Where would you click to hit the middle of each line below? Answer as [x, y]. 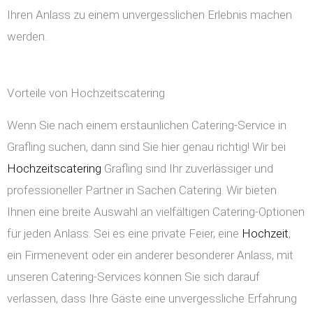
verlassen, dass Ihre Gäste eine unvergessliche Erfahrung [152, 299]
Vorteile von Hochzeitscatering [86, 93]
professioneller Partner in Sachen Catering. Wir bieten [142, 190]
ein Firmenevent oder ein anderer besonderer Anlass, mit [150, 255]
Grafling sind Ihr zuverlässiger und [187, 169]
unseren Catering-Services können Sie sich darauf [133, 277]
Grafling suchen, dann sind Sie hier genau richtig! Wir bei [146, 147]
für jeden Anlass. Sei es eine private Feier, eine [124, 234]
